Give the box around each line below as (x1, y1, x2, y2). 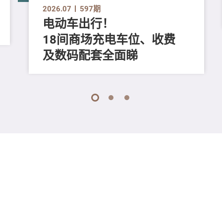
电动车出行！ (42, 15, 114, 31)
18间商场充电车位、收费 (42, 31, 175, 47)
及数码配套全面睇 (42, 47, 138, 63)
